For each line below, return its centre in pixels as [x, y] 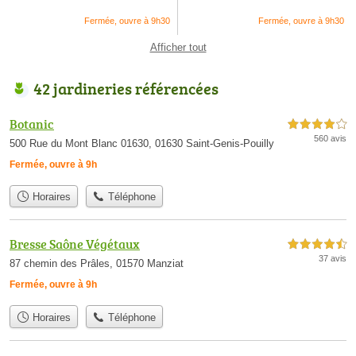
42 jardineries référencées [126, 88]
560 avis [330, 138]
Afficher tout [178, 47]
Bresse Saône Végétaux [75, 244]
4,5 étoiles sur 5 [317, 245]
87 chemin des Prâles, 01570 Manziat [97, 264]
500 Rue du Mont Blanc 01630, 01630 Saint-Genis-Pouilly [142, 143]
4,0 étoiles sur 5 [317, 124]
